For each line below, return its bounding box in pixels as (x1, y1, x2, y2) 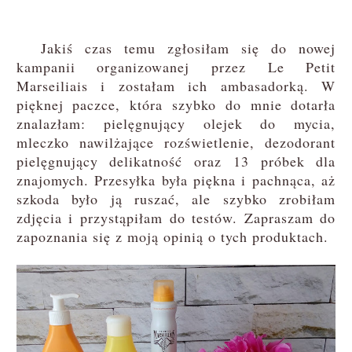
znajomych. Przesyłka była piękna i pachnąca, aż (16, 170, 336, 189)
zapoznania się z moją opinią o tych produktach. (16, 226, 328, 246)
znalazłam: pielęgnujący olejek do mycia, (16, 113, 336, 133)
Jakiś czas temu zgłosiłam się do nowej (16, 38, 336, 57)
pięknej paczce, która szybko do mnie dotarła (16, 94, 336, 114)
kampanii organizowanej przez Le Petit (16, 57, 336, 76)
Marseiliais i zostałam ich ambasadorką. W (16, 75, 336, 95)
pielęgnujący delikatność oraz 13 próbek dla (16, 151, 336, 170)
